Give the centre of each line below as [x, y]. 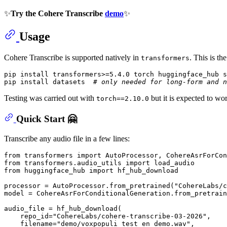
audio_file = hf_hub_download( [63, 208]
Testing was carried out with [50, 98]
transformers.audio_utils [73, 163]
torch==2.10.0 [123, 99]
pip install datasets [49, 82]
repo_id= [28, 216]
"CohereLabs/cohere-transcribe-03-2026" [130, 216]
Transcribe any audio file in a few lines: [67, 138]
